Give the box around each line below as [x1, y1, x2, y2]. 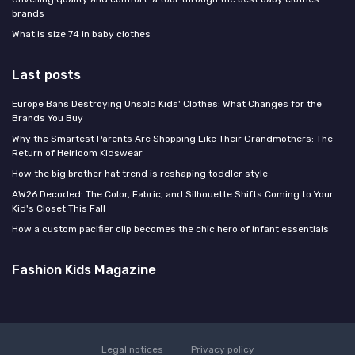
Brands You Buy [12, 113, 83, 124]
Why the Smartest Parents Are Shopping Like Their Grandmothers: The [12, 133, 333, 145]
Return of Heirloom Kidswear [12, 147, 143, 159]
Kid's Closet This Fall [12, 203, 105, 215]
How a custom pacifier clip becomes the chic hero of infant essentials [12, 223, 329, 235]
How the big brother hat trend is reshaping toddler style [12, 168, 268, 180]
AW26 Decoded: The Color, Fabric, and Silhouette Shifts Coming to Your [12, 189, 334, 200]
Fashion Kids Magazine [12, 261, 156, 278]
